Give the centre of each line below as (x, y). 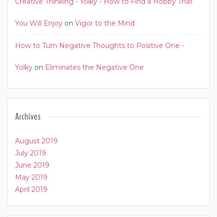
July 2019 (31, 153)
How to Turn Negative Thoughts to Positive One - (100, 46)
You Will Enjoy (39, 23)
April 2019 (31, 190)
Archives (28, 117)
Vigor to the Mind (105, 23)
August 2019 (36, 141)
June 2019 (32, 165)
